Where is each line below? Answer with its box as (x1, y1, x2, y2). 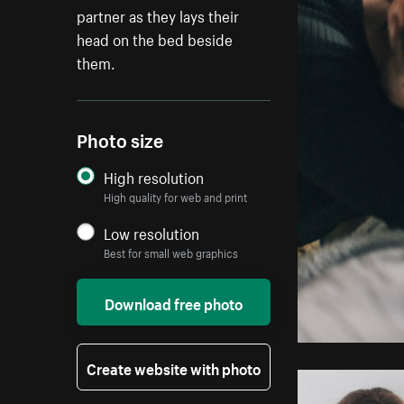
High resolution (104, 164, 205, 188)
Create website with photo (87, 355, 262, 380)
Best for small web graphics (104, 243, 239, 262)
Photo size (77, 124, 164, 153)
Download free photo (105, 290, 243, 315)
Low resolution (104, 220, 200, 244)
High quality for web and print (104, 188, 248, 206)
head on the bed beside (77, 26, 234, 50)
